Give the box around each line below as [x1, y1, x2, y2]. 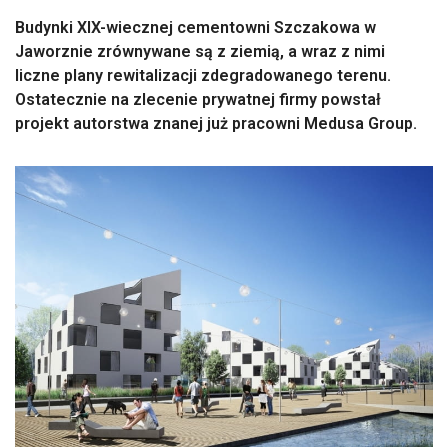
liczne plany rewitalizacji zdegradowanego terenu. [15, 66, 391, 85]
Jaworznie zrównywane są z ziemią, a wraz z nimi [15, 42, 385, 61]
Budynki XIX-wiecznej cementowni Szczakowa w [15, 18, 376, 37]
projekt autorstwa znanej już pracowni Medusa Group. [15, 114, 417, 133]
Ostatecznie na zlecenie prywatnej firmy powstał [15, 90, 381, 109]
